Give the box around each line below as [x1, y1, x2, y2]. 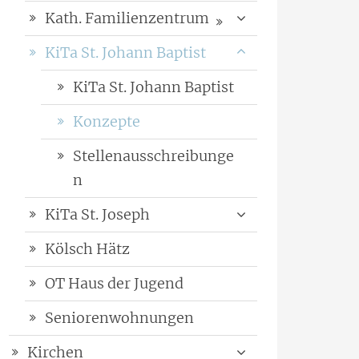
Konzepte [73, 112, 140, 131]
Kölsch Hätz [45, 240, 130, 259]
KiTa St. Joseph [45, 205, 150, 224]
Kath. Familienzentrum [45, 9, 209, 28]
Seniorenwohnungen [45, 309, 194, 328]
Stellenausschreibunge [73, 147, 234, 166]
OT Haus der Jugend [45, 274, 184, 293]
